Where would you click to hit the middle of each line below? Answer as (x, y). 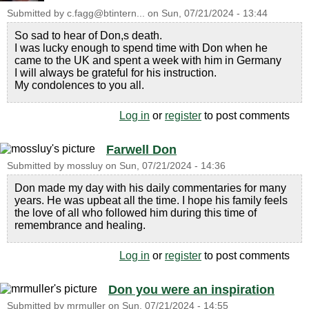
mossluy (85, 166)
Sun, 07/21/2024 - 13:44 (215, 13)
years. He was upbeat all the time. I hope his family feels (151, 200)
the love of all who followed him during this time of (136, 212)
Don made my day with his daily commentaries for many (150, 188)
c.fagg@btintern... (106, 13)
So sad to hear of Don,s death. (88, 35)
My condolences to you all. (79, 85)
